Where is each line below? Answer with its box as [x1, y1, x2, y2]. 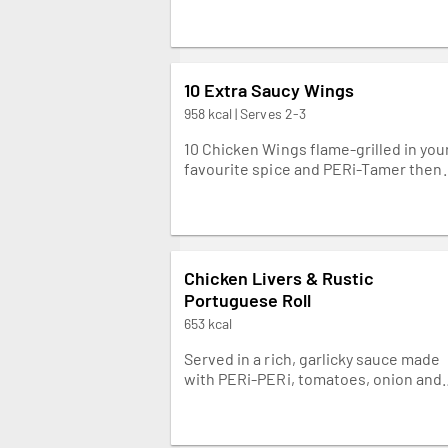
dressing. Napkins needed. [184, 198, 372, 218]
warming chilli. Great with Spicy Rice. [184, 388, 441, 408]
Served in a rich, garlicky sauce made [184, 348, 441, 368]
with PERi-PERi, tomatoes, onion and [184, 368, 443, 388]
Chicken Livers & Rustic [184, 266, 375, 289]
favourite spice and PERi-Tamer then [184, 158, 444, 178]
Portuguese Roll [184, 288, 312, 311]
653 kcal [184, 314, 233, 332]
